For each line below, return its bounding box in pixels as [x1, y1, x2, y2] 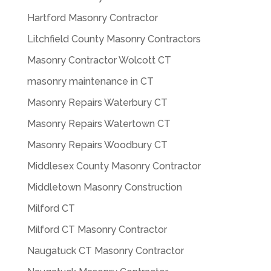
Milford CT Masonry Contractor [27, 223, 167, 235]
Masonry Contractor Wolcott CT [27, 54, 171, 66]
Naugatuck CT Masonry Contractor [27, 244, 184, 256]
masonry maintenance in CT [27, 75, 154, 87]
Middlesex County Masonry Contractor [27, 160, 201, 172]
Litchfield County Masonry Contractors [27, 33, 201, 45]
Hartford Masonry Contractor [27, 11, 158, 24]
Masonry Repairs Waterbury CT [27, 96, 168, 108]
